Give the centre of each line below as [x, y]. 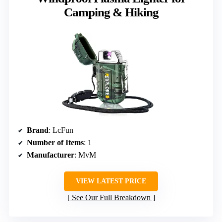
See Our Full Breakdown [111, 198]
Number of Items [55, 143]
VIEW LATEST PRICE [111, 181]
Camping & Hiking [111, 12]
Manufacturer [51, 155]
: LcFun [61, 130]
